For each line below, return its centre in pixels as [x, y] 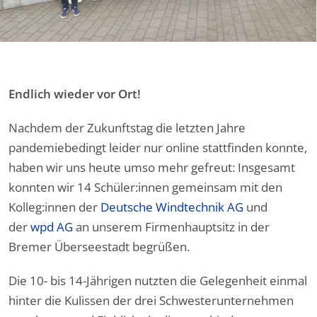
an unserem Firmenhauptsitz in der [171, 226]
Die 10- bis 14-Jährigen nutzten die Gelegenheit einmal [158, 280]
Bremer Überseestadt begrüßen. [99, 246]
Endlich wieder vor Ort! [75, 93]
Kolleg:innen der [54, 207]
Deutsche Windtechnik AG [172, 207]
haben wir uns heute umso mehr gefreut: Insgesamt [152, 167]
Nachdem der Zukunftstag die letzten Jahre [127, 127]
